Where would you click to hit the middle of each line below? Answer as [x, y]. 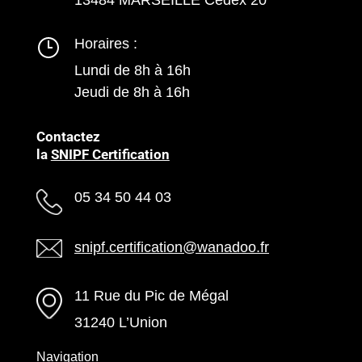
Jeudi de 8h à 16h [132, 92]
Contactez [68, 136]
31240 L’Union [120, 322]
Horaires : [105, 43]
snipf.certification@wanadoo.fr [171, 247]
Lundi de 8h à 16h [132, 70]
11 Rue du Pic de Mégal [151, 295]
